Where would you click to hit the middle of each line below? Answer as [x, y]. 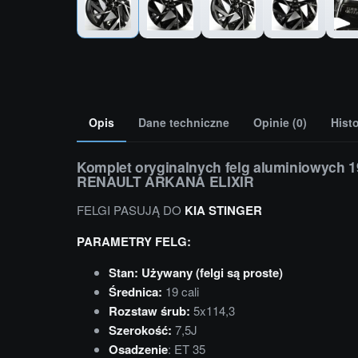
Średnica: [135, 292]
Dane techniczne [184, 123]
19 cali [181, 292]
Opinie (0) [280, 123]
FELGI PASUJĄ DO [129, 210]
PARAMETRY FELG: [134, 242]
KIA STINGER [222, 211]
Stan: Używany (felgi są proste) [196, 273]
